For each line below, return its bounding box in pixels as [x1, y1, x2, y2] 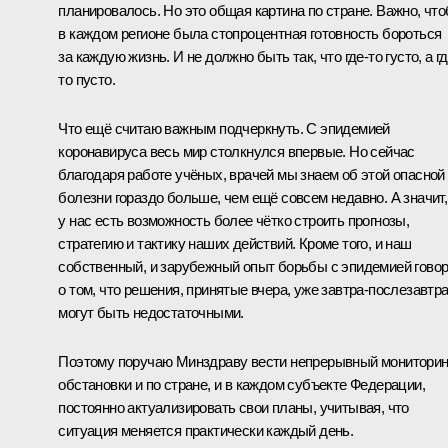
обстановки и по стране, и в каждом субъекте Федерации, [58, 375, 425, 393]
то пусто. [58, 70, 115, 88]
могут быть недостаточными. [58, 303, 244, 321]
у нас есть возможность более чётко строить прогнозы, [58, 211, 410, 229]
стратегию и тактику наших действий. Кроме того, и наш [58, 234, 412, 252]
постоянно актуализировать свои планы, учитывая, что [58, 398, 409, 416]
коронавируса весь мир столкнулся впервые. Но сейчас [58, 142, 415, 160]
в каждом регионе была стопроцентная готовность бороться [58, 24, 442, 42]
